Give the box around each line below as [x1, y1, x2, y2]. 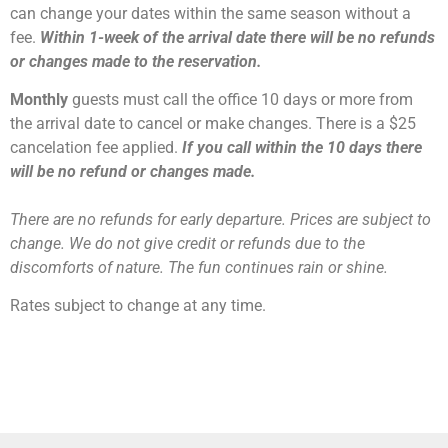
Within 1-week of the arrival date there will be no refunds [40, 27, 435, 47]
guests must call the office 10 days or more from [68, 89, 413, 109]
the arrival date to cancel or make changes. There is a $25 [10, 113, 416, 133]
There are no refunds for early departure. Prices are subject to [10, 209, 431, 229]
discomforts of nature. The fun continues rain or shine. [10, 257, 388, 277]
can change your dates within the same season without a [10, 3, 411, 23]
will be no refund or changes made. [10, 161, 260, 181]
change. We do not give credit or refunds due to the [10, 233, 365, 253]
